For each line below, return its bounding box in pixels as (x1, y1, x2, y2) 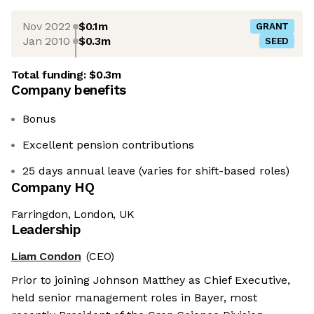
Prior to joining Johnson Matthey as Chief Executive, (11, 273, 290, 287)
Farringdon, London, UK (11, 207, 135, 221)
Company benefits (11, 82, 126, 99)
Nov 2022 (22, 19, 71, 33)
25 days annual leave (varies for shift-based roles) (22, 164, 289, 178)
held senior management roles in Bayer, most (11, 291, 257, 305)
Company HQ (11, 179, 95, 196)
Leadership (11, 221, 81, 238)
